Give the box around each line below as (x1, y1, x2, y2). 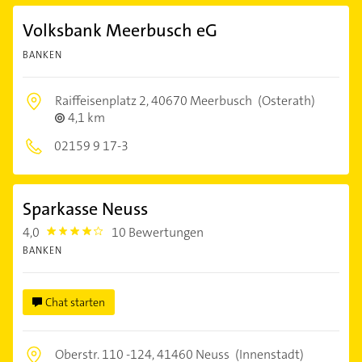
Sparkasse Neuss (23, 196, 148, 221)
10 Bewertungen (112, 223, 204, 241)
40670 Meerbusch (151, 91, 252, 109)
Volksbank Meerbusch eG (23, 18, 217, 42)
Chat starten (45, 294, 105, 309)
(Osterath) (255, 91, 315, 109)
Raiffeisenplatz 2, (55, 91, 151, 109)
